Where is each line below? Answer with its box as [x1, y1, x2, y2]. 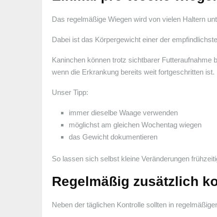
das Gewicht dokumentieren [69, 132, 157, 141]
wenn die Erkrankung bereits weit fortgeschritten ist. [52, 67, 215, 76]
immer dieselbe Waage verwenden [69, 108, 178, 117]
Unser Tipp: [52, 88, 88, 96]
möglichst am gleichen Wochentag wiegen [69, 120, 201, 129]
